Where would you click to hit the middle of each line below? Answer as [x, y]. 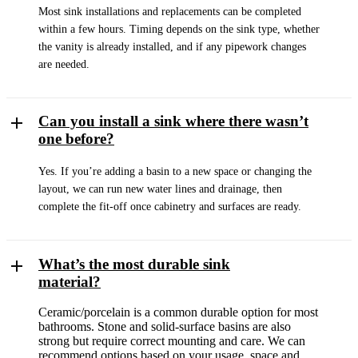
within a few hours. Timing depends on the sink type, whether [179, 29]
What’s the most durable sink [134, 264]
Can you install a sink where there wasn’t [173, 121]
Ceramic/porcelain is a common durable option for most [178, 312]
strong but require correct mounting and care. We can [172, 341]
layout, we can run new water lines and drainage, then [160, 189]
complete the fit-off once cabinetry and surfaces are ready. [170, 207]
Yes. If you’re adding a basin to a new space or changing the [175, 172]
